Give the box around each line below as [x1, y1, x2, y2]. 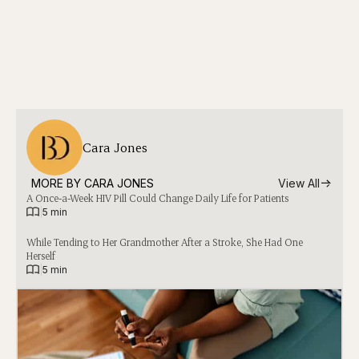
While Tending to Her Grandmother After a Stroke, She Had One [26, 235, 303, 248]
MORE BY [31, 175, 84, 190]
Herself [26, 248, 55, 262]
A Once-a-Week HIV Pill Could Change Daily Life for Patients [26, 191, 288, 204]
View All [278, 175, 320, 190]
